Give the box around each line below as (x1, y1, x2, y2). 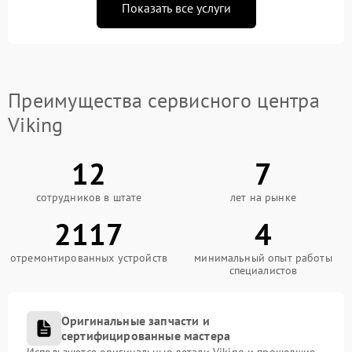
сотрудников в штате (35, 190, 142, 204)
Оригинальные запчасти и (61, 313, 210, 328)
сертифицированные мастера (61, 328, 231, 343)
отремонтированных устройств (9, 251, 168, 265)
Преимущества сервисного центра (8, 87, 320, 113)
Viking (8, 112, 64, 137)
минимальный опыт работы (194, 251, 332, 265)
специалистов (229, 263, 298, 277)
